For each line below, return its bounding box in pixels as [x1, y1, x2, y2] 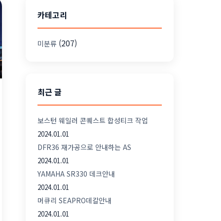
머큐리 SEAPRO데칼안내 [37, 195, 111, 205]
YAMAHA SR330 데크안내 [37, 169, 115, 179]
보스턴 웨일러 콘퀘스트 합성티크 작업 [37, 115, 148, 125]
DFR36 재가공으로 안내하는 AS [37, 142, 131, 152]
